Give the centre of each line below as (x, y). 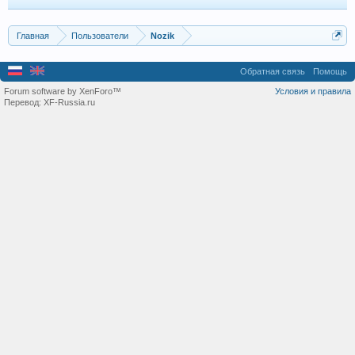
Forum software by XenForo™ (63, 91)
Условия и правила (313, 91)
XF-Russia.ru (69, 102)
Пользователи (100, 36)
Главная (33, 36)
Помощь (330, 71)
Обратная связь (273, 71)
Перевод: (24, 102)
